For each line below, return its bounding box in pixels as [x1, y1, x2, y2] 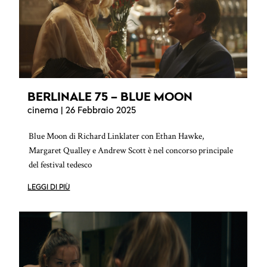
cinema [27, 107, 59, 116]
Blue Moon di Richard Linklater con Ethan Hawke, [29, 131, 205, 142]
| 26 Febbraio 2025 [58, 107, 136, 116]
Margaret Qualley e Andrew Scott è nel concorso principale [29, 145, 234, 157]
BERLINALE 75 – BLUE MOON [27, 89, 193, 104]
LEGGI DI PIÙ [27, 184, 70, 191]
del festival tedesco [29, 159, 92, 171]
